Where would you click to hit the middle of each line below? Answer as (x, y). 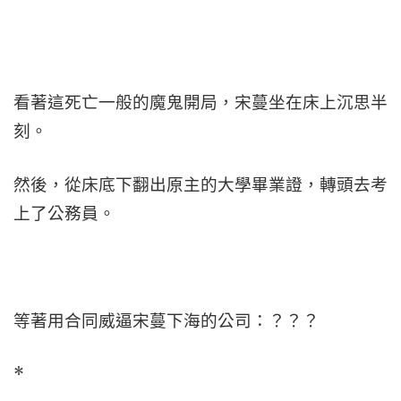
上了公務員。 (64, 213)
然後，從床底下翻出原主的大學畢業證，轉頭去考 (200, 185)
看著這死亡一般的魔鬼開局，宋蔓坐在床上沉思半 (200, 102)
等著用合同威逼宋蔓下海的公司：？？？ (166, 321)
